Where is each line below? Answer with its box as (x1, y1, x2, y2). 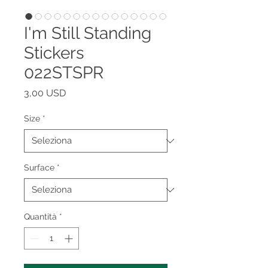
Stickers (24, 43, 84, 63)
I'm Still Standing (24, 23, 151, 43)
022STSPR (24, 63, 103, 83)
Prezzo (65, 87, 96, 98)
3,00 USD (24, 87, 66, 99)
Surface (24, 163, 54, 172)
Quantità (24, 212, 57, 221)
